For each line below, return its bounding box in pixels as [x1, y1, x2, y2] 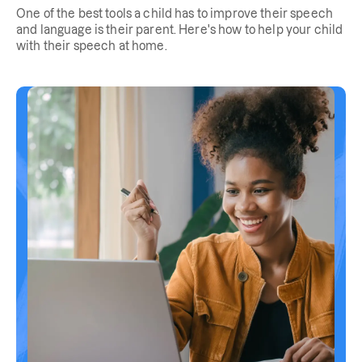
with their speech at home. [16, 40, 167, 53]
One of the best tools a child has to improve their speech [16, 7, 333, 21]
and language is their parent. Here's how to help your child [16, 23, 343, 37]
